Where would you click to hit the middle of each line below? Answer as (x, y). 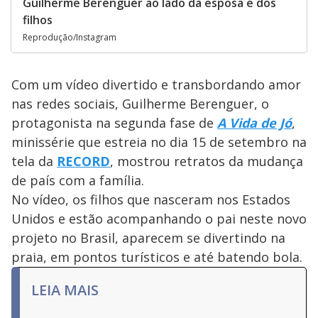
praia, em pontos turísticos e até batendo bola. (157, 257)
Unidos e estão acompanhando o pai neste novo (159, 219)
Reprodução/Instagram (70, 38)
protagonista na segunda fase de (114, 123)
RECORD (83, 161)
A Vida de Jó (254, 123)
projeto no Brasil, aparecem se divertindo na (148, 238)
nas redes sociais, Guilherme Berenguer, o (140, 104)
